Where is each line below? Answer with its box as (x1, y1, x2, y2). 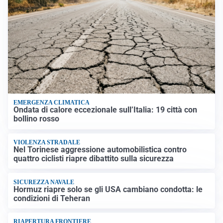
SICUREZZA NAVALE (13, 178, 75, 186)
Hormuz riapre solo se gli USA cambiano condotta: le (13, 184, 203, 194)
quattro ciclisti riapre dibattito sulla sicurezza (13, 154, 174, 164)
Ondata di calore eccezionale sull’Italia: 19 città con (13, 105, 198, 115)
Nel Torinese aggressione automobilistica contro (13, 145, 187, 155)
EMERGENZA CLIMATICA (13, 99, 90, 106)
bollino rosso (13, 114, 60, 124)
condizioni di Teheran (13, 193, 91, 203)
